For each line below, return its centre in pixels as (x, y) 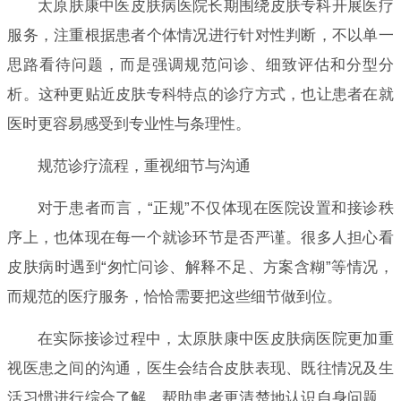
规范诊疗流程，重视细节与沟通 (144, 166)
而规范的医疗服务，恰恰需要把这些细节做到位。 (175, 296)
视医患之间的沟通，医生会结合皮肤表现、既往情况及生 (200, 368)
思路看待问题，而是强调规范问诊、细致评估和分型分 (200, 64)
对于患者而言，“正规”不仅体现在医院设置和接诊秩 (215, 208)
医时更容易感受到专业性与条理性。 (129, 124)
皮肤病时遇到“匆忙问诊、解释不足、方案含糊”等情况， (200, 267)
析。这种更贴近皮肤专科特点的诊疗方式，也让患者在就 (200, 94)
